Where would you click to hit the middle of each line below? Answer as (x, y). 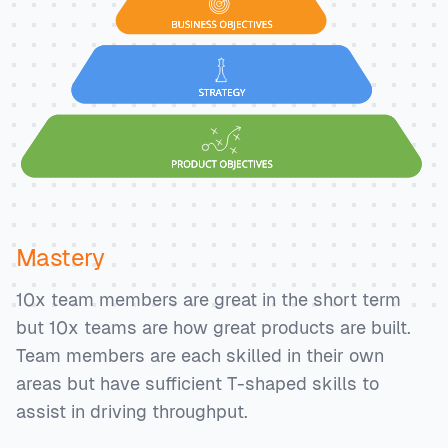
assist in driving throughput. (132, 411)
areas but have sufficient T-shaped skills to (197, 383)
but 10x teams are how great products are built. (213, 327)
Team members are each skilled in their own (200, 355)
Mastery (60, 257)
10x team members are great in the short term (208, 299)
